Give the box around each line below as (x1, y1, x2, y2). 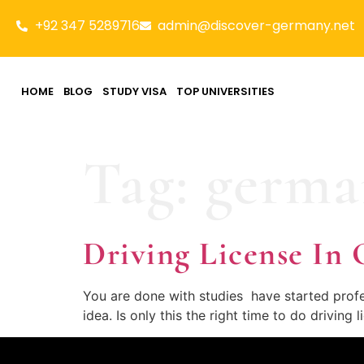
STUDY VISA (102, 84, 167, 99)
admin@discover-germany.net (158, 16, 355, 35)
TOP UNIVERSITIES (176, 84, 275, 99)
